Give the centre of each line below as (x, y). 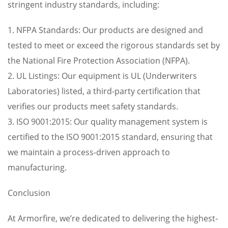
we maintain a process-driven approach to (89, 152)
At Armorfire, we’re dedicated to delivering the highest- (113, 218)
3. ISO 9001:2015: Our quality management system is (108, 122)
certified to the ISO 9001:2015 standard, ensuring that (110, 137)
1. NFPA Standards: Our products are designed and (105, 30)
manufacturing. (37, 167)
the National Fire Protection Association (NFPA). (99, 61)
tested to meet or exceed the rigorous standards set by (114, 45)
